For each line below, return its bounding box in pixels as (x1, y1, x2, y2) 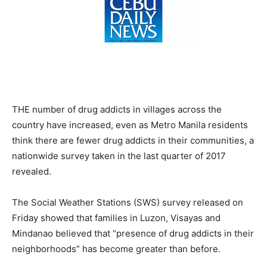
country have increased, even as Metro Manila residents (12, 119, 248, 131)
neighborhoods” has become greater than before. (12, 243, 221, 254)
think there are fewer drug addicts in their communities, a (12, 134, 254, 146)
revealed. (12, 165, 51, 177)
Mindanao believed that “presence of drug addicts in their (12, 227, 254, 239)
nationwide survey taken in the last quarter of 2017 (12, 150, 226, 162)
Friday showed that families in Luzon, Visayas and (12, 212, 221, 223)
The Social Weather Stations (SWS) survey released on (12, 196, 243, 208)
